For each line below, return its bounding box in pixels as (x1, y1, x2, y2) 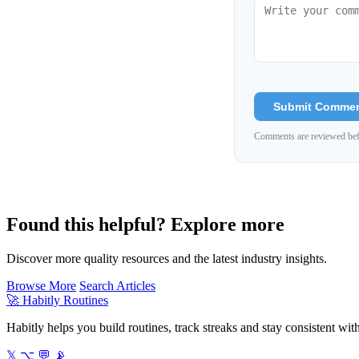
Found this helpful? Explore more (6, 214, 284, 236)
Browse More (6, 279, 76, 293)
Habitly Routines (19, 293, 108, 308)
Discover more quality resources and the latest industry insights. (6, 252, 327, 266)
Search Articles (79, 279, 155, 293)
